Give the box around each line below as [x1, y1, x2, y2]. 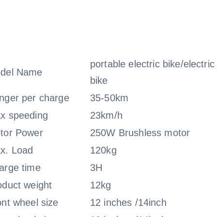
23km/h [90, 110, 123, 121]
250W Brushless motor [90, 127, 190, 138]
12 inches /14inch [90, 197, 167, 208]
